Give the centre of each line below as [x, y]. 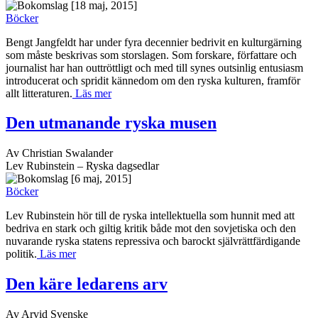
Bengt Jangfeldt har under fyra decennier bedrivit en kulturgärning [154, 42]
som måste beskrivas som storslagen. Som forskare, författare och [151, 55]
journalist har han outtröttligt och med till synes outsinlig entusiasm [154, 67]
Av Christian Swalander [59, 153]
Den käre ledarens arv [87, 284]
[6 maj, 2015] [101, 179]
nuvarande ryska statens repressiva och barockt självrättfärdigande [153, 241]
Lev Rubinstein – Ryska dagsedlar [82, 166]
